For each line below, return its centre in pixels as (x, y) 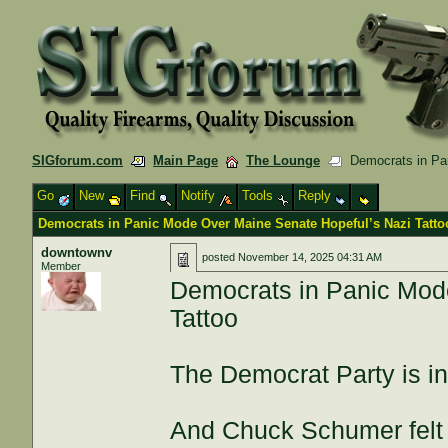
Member (61, 266)
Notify (200, 195)
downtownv (77, 252)
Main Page (186, 160)
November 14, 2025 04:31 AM (310, 257)
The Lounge (283, 160)
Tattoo (204, 318)
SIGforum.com (78, 160)
